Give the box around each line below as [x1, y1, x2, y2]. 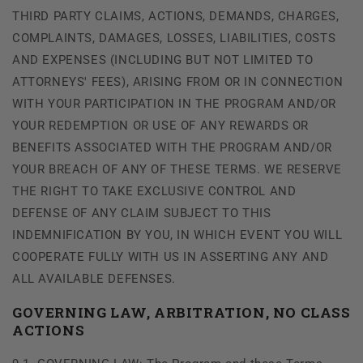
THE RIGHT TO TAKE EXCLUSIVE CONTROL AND [12, 183, 297, 199]
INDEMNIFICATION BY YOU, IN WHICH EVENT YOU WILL [12, 227, 343, 242]
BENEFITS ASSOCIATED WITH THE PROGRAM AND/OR [12, 139, 332, 155]
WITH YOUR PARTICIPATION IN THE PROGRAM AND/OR [12, 96, 337, 111]
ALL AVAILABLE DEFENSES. [12, 271, 176, 286]
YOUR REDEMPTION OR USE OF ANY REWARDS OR [12, 117, 310, 133]
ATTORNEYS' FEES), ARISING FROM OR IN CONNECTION [12, 74, 344, 89]
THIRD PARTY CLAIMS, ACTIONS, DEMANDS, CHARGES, [12, 8, 340, 23]
